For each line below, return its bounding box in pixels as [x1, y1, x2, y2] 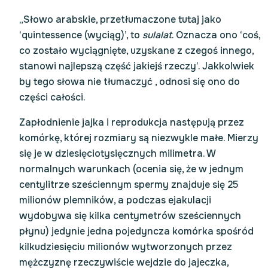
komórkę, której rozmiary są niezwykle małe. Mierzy [19, 132, 258, 144]
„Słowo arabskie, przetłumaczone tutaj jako [19, 13, 221, 26]
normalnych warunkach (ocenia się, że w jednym [19, 163, 243, 175]
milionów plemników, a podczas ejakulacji [19, 194, 211, 206]
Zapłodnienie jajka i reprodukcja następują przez [19, 116, 244, 129]
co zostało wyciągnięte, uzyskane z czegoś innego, [19, 44, 254, 57]
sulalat [142, 29, 172, 41]
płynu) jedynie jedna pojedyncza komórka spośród [19, 225, 254, 237]
